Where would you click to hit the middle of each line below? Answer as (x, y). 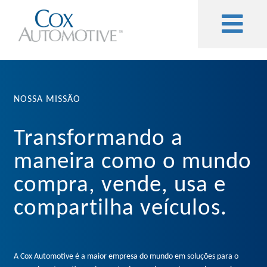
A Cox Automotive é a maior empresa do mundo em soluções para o (126, 256)
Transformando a (99, 139)
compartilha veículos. (121, 209)
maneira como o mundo (133, 162)
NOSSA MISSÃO (47, 100)
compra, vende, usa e (120, 186)
